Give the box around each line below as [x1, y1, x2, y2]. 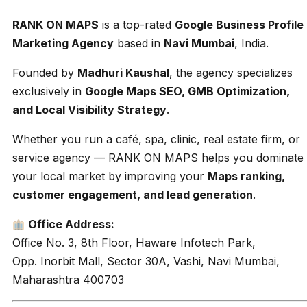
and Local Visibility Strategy [12, 103, 167, 117]
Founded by [12, 66, 77, 80]
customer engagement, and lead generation [12, 188, 253, 202]
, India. [234, 36, 269, 51]
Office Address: [28, 217, 115, 232]
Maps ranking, [208, 169, 285, 184]
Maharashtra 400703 [12, 273, 124, 287]
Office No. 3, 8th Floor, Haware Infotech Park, [12, 236, 256, 250]
